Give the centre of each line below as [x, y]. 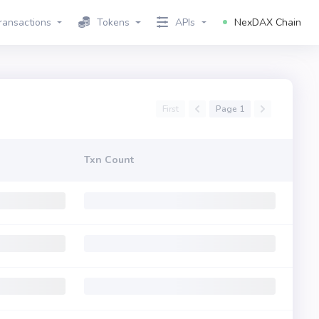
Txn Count [109, 160]
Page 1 [230, 109]
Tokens [113, 22]
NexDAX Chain [267, 22]
